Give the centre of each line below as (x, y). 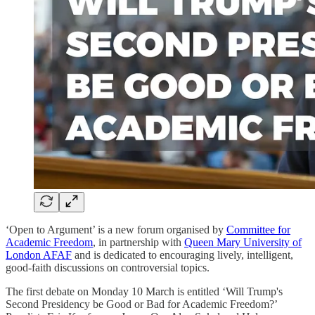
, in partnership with (139, 242)
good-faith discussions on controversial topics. (108, 267)
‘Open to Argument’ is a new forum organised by (116, 229)
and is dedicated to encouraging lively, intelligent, (182, 255)
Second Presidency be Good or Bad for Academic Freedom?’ (141, 304)
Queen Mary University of (243, 242)
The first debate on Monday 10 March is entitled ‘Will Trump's (144, 291)
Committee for (258, 229)
